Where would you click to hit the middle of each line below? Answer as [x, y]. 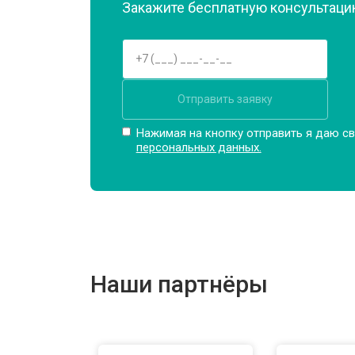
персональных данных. [198, 147]
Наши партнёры [179, 284]
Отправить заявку [225, 99]
